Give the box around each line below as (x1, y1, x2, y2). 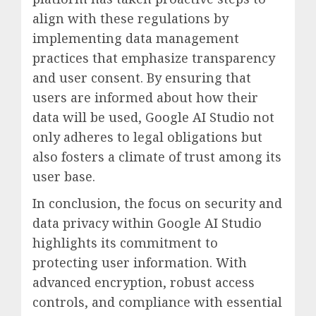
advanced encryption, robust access (32, 273, 255, 291)
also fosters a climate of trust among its (32, 147, 281, 165)
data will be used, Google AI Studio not (32, 108, 274, 126)
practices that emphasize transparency (32, 49, 275, 66)
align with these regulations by (32, 9, 229, 27)
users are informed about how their (32, 88, 258, 106)
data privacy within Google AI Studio (32, 214, 262, 231)
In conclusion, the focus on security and (32, 194, 282, 212)
